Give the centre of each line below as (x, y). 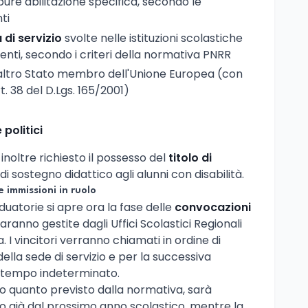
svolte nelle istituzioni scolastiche (152, 38)
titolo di (190, 157)
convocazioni (213, 207)
